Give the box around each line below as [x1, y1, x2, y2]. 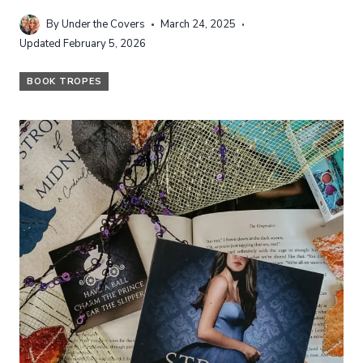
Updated [19, 36, 61, 51]
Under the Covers [62, 17, 146, 32]
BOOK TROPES [27, 75, 102, 88]
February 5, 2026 [63, 36, 147, 51]
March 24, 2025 [160, 17, 236, 32]
